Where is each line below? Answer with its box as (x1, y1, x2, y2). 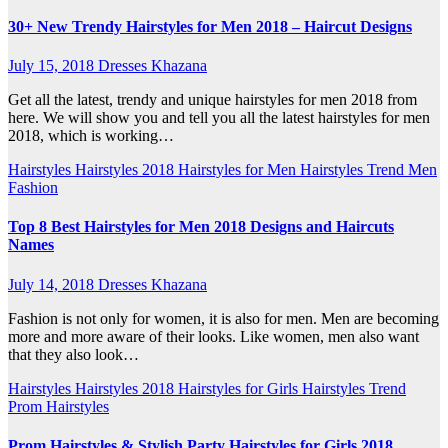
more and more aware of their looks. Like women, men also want (8, 327, 419, 345)
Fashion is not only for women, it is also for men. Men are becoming (8, 309, 439, 327)
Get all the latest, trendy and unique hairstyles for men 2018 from (8, 91, 417, 109)
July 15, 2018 (8, 57, 98, 75)
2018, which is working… (8, 127, 174, 145)
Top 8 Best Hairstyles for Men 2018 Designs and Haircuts (8, 218, 394, 236)
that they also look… (8, 345, 139, 363)
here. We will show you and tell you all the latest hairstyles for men (8, 109, 430, 127)
